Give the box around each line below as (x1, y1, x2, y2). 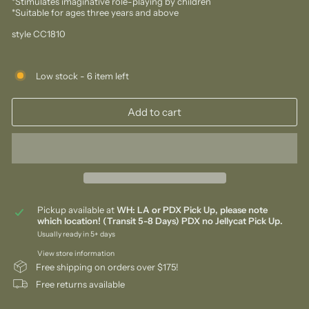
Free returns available (36, 278, 125, 290)
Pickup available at (37, 204, 117, 215)
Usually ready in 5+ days (37, 230, 115, 239)
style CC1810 (12, 28, 66, 39)
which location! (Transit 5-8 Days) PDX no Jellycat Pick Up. (37, 215, 283, 226)
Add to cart (128, 106, 181, 119)
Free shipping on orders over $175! (36, 261, 179, 272)
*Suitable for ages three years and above (12, 7, 179, 18)
